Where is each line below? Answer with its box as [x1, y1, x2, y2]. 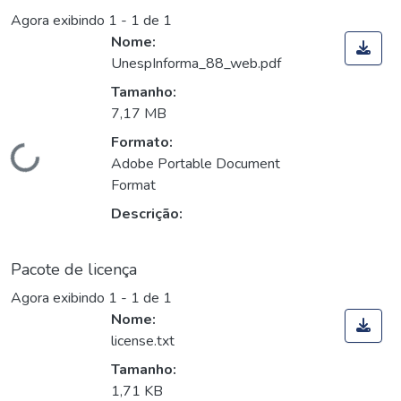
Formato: [111, 132, 173, 153]
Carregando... [12, 144, 95, 186]
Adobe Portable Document [111, 154, 280, 175]
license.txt [111, 331, 175, 352]
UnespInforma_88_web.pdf [111, 54, 281, 74]
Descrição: [111, 204, 183, 225]
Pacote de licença [11, 259, 137, 281]
